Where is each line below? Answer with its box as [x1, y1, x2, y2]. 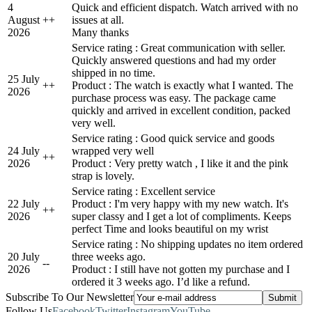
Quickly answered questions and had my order [72, 54, 276, 66]
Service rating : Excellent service [72, 185, 215, 197]
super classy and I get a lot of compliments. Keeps [72, 210, 291, 222]
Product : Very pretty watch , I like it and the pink [72, 157, 288, 169]
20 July [8, 250, 40, 263]
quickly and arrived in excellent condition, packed [72, 104, 290, 116]
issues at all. [72, 13, 124, 26]
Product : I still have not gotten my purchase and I [72, 263, 290, 275]
